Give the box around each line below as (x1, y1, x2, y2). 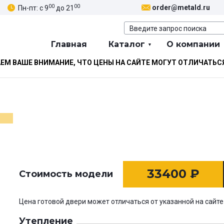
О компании (166, 39, 220, 49)
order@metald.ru (152, 3, 210, 12)
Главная (51, 39, 87, 49)
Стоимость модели (19, 168, 113, 180)
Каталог (108, 39, 145, 49)
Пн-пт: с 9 (18, 3, 48, 12)
